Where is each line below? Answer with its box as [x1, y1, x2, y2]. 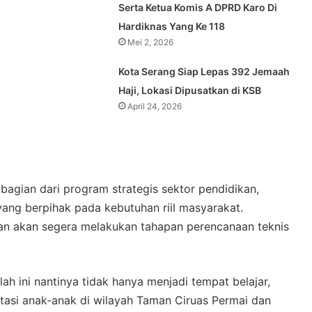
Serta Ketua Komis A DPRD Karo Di [118, 1, 278, 14]
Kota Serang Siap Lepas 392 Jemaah [118, 65, 290, 78]
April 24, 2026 [127, 101, 182, 112]
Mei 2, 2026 [127, 37, 174, 48]
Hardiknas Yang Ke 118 [118, 20, 226, 33]
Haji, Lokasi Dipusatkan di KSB [118, 84, 262, 97]
